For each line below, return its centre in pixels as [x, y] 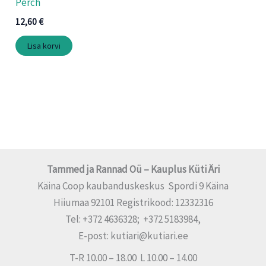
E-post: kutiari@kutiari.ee [133, 236]
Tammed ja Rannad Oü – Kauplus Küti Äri [133, 170]
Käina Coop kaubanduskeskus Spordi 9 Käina [133, 186]
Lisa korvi [44, 46]
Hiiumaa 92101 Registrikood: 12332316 [133, 203]
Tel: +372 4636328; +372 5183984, [133, 219]
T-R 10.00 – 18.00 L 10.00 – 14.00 [133, 257]
